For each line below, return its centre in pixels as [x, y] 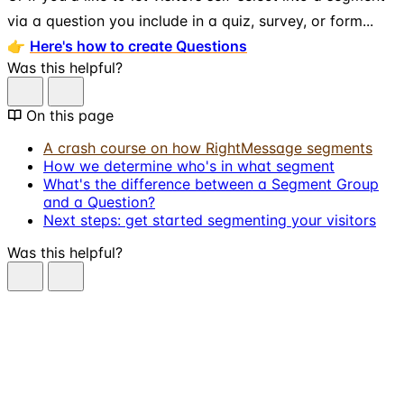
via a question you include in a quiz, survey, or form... [190, 20]
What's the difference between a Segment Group [211, 184]
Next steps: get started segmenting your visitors [210, 220]
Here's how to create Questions [138, 46]
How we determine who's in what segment [189, 165]
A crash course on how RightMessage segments [208, 147]
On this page [70, 115]
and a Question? [99, 202]
